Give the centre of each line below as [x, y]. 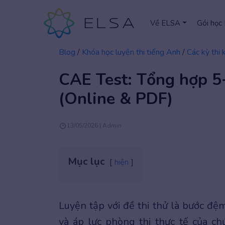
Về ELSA [165, 23]
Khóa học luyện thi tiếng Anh [131, 52]
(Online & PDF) [116, 99]
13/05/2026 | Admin [94, 125]
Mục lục [86, 161]
